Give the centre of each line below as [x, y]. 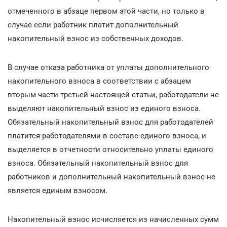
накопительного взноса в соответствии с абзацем [99, 81]
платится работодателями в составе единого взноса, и [107, 136]
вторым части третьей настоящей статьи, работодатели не [113, 94]
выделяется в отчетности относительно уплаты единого [110, 149]
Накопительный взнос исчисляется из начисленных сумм [113, 219]
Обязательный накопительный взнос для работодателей [110, 122]
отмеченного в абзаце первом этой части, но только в [106, 11]
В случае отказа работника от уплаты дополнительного [108, 67]
